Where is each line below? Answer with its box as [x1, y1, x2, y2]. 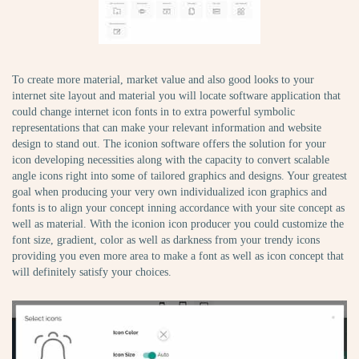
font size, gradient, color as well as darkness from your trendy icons [12, 234, 320, 247]
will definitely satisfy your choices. [12, 266, 171, 279]
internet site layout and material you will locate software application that [12, 90, 341, 103]
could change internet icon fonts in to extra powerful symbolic [12, 106, 295, 119]
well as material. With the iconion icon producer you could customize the [12, 218, 344, 231]
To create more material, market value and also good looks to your [12, 74, 314, 87]
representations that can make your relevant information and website [12, 122, 321, 135]
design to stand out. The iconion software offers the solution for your [12, 138, 326, 151]
